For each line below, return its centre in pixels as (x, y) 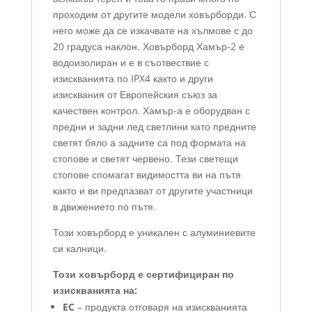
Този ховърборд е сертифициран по (143, 274)
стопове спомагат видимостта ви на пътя (147, 174)
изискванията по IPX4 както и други (133, 78)
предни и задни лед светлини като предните (154, 126)
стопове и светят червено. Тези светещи (145, 158)
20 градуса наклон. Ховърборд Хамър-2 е (148, 46)
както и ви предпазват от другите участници (153, 190)
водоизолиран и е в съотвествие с (131, 62)
